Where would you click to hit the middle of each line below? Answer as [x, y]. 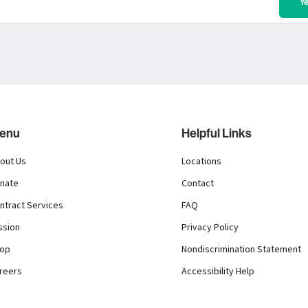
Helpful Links [217, 133]
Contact [198, 184]
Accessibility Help [218, 272]
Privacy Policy [210, 228]
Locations [201, 162]
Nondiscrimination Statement [241, 250]
